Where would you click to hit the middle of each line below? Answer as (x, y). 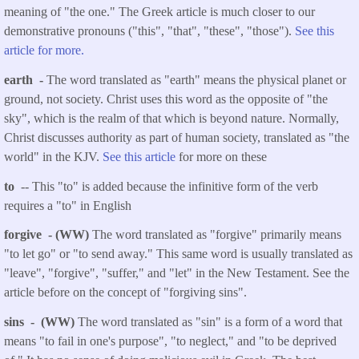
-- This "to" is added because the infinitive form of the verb (168, 186)
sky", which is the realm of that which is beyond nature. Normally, (171, 118)
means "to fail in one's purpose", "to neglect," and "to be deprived (170, 341)
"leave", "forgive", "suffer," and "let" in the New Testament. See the (177, 273)
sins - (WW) (41, 322)
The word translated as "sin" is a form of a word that (210, 322)
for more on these (221, 156)
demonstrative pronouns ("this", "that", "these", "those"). (149, 31)
